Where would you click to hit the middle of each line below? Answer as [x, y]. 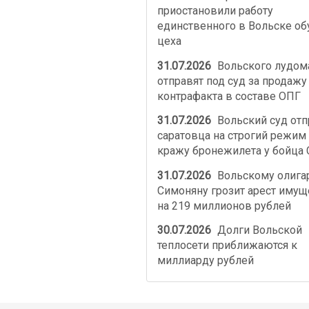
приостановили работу [215, 11]
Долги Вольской [259, 230]
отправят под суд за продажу [232, 81]
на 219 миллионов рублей [224, 206]
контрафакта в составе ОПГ [229, 96]
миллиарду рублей [205, 261]
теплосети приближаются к [227, 246]
